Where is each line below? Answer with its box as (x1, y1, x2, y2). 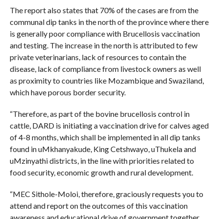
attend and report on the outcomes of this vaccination (9, 201, 188, 210)
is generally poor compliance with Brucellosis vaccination (9, 29, 200, 38)
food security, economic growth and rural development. (9, 168, 193, 177)
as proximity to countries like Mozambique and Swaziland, (9, 76, 204, 85)
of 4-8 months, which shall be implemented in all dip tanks (9, 132, 200, 142)
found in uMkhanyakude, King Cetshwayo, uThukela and (9, 144, 196, 153)
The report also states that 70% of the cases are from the (9, 5, 198, 15)
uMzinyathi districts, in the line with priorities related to (9, 156, 194, 165)
